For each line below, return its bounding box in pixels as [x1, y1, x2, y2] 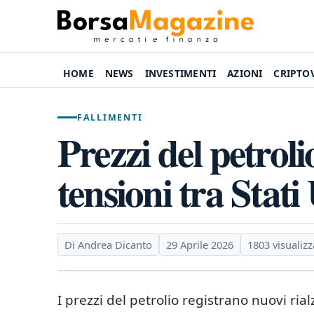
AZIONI [227, 67, 263, 80]
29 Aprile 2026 [166, 238, 233, 252]
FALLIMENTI [77, 111, 143, 123]
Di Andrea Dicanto [64, 238, 152, 252]
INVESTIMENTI [144, 67, 217, 80]
